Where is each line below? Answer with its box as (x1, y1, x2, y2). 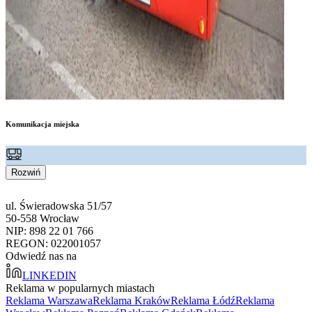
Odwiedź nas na (6, 249, 77, 262)
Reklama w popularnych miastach (6, 281, 155, 294)
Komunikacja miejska (6, 119, 79, 128)
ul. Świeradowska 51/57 (6, 199, 112, 212)
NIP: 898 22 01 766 (6, 224, 93, 237)
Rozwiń (11, 166, 40, 178)
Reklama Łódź (171, 294, 235, 306)
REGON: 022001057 (6, 237, 101, 249)
